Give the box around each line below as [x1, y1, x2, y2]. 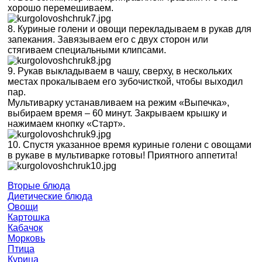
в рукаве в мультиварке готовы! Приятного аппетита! [8, 150, 237, 160]
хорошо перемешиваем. [8, 3, 113, 13]
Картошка [8, 212, 50, 222]
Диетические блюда [8, 191, 92, 201]
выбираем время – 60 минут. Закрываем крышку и [8, 108, 227, 118]
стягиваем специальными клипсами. [8, 45, 166, 55]
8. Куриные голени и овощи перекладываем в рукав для [8, 24, 251, 34]
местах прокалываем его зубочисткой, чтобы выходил [8, 77, 243, 87]
